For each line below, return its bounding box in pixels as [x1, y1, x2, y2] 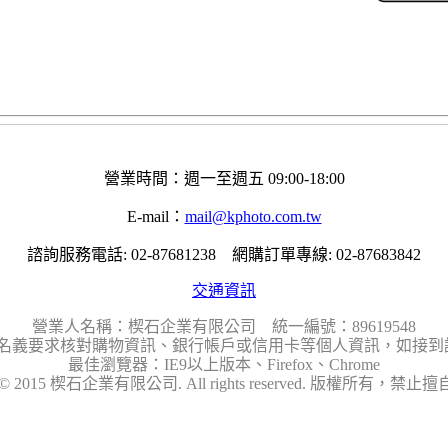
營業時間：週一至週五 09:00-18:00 [103, 170, 345, 187]
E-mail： [126, 208, 185, 225]
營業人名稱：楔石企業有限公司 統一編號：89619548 [32, 318, 416, 335]
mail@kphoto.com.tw [184, 208, 322, 225]
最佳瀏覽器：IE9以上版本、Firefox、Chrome [68, 356, 380, 373]
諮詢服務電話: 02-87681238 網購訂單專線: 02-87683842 [27, 246, 421, 263]
